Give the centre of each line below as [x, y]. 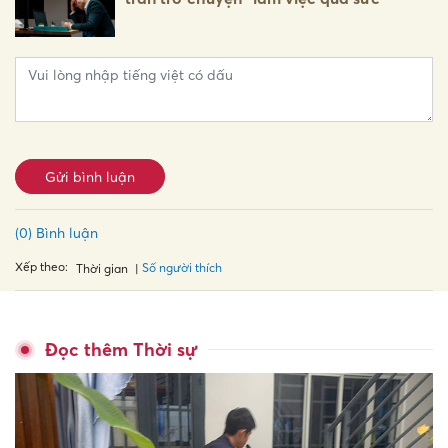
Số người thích [182, 268]
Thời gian [102, 268]
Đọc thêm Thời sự [121, 350]
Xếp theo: [41, 267]
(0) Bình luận [56, 232]
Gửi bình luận [90, 176]
